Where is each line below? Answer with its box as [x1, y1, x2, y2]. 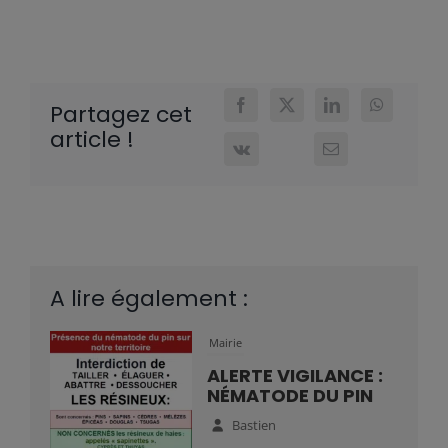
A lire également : [49, 282, 248, 314]
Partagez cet [49, 98, 192, 130]
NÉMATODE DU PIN [207, 382, 374, 408]
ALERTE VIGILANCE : [207, 362, 384, 388]
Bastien [231, 415, 276, 434]
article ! [49, 123, 134, 155]
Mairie [209, 334, 243, 350]
